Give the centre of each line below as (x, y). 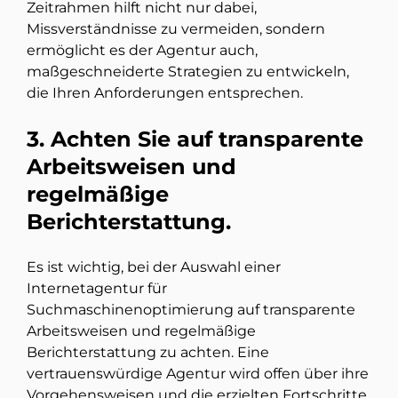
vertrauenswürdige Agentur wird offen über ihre (198, 374)
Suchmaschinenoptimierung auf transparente (191, 310)
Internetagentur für (97, 289)
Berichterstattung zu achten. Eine (148, 353)
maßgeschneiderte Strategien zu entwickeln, (188, 72)
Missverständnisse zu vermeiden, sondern (176, 29)
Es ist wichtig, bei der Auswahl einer (154, 267)
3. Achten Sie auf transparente (195, 139)
